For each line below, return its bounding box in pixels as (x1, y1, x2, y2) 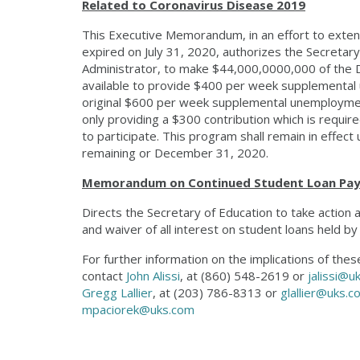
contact (82, 268, 126, 284)
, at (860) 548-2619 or (180, 268, 308, 284)
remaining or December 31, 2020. (82, 145, 272, 161)
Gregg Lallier (82, 284, 153, 301)
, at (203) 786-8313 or (153, 284, 280, 301)
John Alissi (126, 268, 180, 284)
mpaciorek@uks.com (82, 301, 194, 317)
